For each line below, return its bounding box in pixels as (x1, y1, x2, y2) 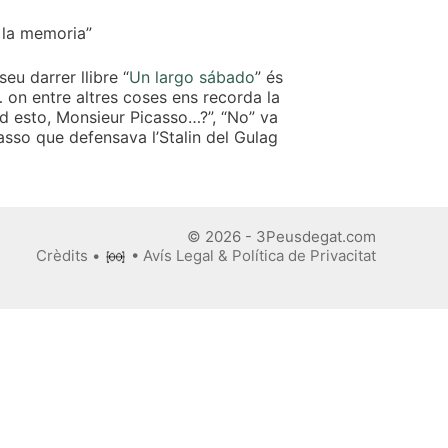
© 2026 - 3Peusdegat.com (187, 226, 376, 246)
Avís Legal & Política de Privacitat (143, 245, 376, 265)
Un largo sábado (129, 66, 255, 87)
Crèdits (35, 245, 88, 265)
